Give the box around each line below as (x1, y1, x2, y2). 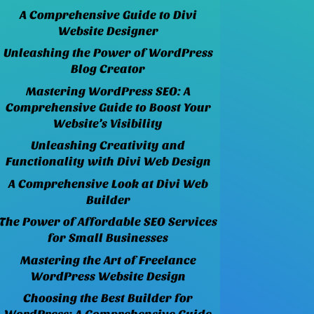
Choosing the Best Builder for (23, 292, 193, 306)
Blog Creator (71, 62, 146, 76)
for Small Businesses (48, 231, 169, 245)
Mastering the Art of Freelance (20, 253, 196, 267)
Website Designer (57, 24, 158, 38)
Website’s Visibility (53, 116, 163, 130)
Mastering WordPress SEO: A (25, 84, 191, 98)
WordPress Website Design (30, 269, 186, 283)
